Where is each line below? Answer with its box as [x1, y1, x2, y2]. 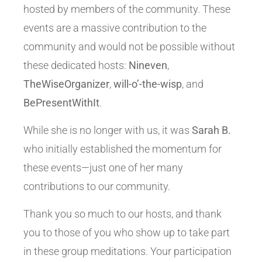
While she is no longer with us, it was [23, 123, 192, 136]
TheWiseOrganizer [23, 77, 109, 90]
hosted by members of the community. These [23, 2, 230, 15]
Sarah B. [192, 123, 231, 136]
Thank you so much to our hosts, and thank [23, 207, 222, 220]
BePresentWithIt [23, 96, 99, 109]
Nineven [129, 58, 167, 71]
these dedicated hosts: [23, 58, 129, 71]
